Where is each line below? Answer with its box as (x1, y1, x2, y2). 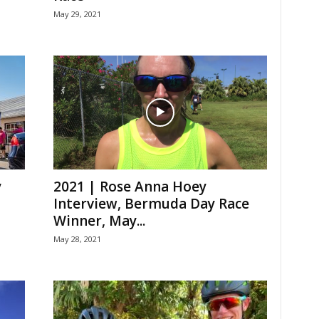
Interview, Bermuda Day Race (53, 194, 249, 214)
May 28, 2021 (53, 234, 101, 245)
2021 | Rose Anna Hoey (53, 177, 206, 197)
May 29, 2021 (53, 9, 101, 20)
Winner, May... (53, 211, 145, 231)
